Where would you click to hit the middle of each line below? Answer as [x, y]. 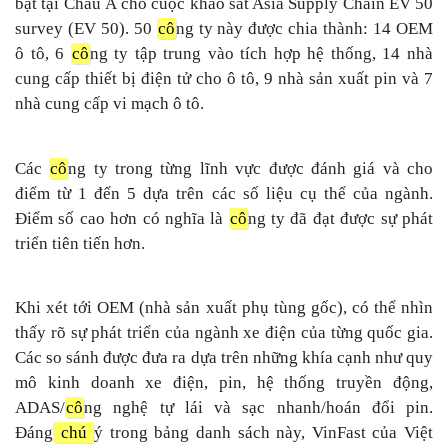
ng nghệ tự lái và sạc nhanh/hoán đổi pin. [258, 407]
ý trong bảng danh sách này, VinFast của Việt [264, 432]
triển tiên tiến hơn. [80, 244]
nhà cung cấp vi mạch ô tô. [109, 104]
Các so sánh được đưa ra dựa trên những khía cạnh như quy [224, 357]
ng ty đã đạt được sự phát [340, 219]
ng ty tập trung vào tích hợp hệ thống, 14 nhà [261, 54]
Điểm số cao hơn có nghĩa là [122, 219]
